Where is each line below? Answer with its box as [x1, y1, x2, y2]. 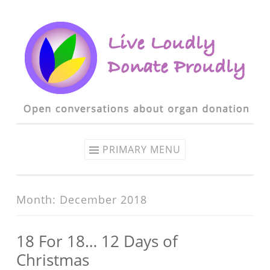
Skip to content [16, 18, 77, 30]
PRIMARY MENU [102, 143, 181, 156]
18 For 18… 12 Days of [16, 230, 178, 252]
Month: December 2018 [16, 192, 147, 207]
